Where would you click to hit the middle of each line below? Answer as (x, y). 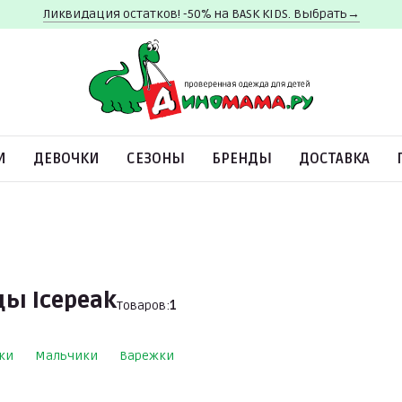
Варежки (147, 356)
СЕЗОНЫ (156, 159)
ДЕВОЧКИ (66, 159)
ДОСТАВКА (334, 159)
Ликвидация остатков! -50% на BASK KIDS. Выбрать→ (201, 14)
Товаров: (143, 306)
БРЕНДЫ (242, 159)
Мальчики (66, 356)
